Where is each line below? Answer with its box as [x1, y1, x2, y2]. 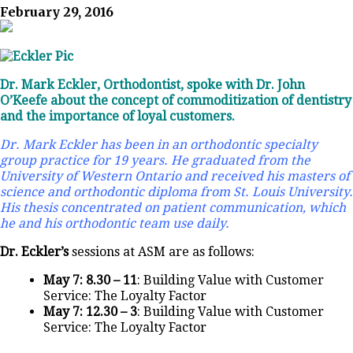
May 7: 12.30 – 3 [43, 304, 137, 320]
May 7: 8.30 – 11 [43, 273, 137, 288]
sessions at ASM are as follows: [69, 244, 255, 260]
